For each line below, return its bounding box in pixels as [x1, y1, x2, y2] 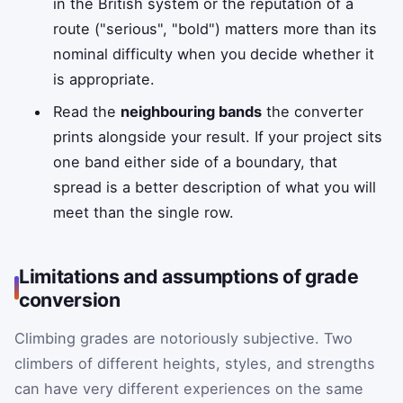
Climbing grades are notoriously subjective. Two [14, 328, 353, 347]
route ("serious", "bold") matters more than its [53, 19, 378, 38]
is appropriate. [53, 69, 156, 88]
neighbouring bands [121, 102, 263, 121]
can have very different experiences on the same [14, 379, 363, 398]
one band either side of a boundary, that [53, 152, 338, 171]
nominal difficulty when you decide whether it [53, 44, 375, 63]
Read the [53, 102, 121, 121]
